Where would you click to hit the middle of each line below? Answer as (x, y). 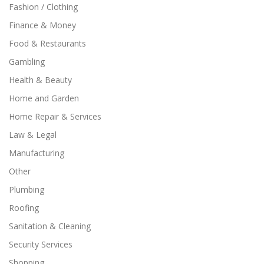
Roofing (24, 207)
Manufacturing (37, 153)
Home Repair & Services (55, 116)
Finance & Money (42, 25)
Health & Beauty (40, 80)
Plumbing (27, 189)
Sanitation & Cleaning (50, 226)
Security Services (41, 244)
